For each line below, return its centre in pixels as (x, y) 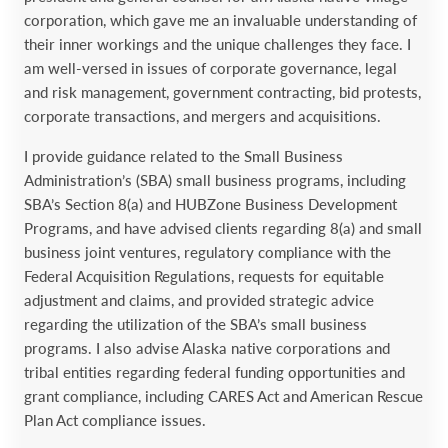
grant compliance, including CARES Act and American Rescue (223, 395)
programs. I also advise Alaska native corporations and (207, 347)
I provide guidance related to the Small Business (183, 155)
